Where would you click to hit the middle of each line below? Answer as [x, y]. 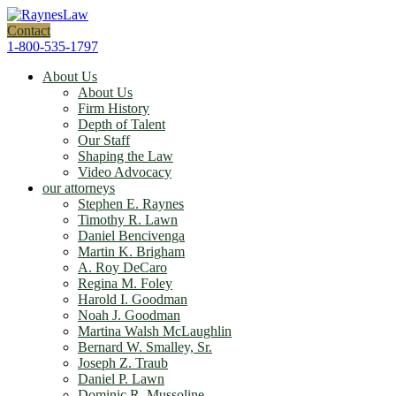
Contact [29, 30]
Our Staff [104, 140]
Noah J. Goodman [129, 315]
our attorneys [79, 188]
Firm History [114, 108]
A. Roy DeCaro [122, 267]
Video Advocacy [125, 172]
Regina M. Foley [125, 283]
